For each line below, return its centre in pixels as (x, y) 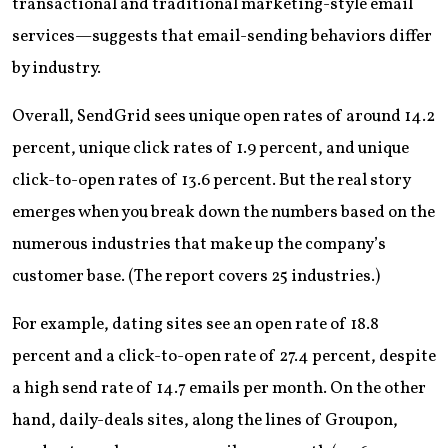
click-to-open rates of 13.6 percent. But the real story (211, 180)
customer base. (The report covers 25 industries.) (196, 276)
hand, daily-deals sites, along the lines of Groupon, (205, 420)
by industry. (56, 68)
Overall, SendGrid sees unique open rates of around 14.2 (223, 116)
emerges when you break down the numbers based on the (223, 212)
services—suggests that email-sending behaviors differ (222, 36)
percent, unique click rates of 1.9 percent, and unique (210, 148)
